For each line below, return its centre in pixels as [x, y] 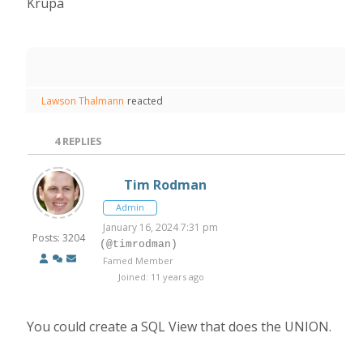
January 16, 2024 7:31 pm [161, 227]
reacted [145, 101]
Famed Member [139, 261]
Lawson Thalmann [83, 101]
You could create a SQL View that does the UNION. [179, 327]
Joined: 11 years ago [160, 277]
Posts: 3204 [58, 238]
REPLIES [81, 141]
